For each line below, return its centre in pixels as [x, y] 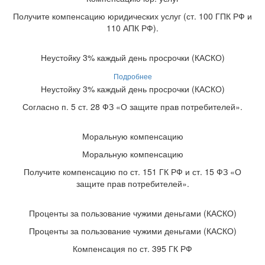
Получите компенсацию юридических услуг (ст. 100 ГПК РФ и [132, 16]
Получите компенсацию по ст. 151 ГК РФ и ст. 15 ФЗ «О [132, 171]
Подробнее [132, 76]
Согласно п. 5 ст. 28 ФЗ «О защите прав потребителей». [132, 106]
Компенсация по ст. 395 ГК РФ [132, 248]
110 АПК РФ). [132, 28]
